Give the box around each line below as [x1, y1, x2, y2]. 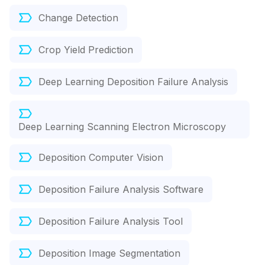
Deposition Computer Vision [38, 151, 163, 164]
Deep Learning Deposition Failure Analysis [38, 76, 228, 88]
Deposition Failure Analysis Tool [38, 215, 183, 228]
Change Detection [38, 12, 118, 24]
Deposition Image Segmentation [38, 247, 180, 260]
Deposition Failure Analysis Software [38, 183, 203, 196]
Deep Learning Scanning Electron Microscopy [18, 121, 226, 133]
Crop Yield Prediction [38, 44, 133, 56]
